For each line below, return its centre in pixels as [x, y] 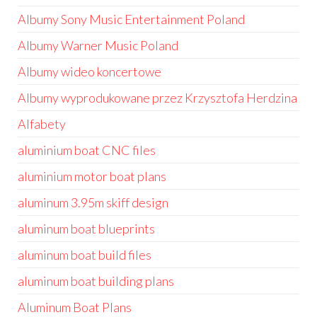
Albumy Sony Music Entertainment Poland [131, 19]
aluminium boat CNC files [87, 150]
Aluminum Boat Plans [75, 307]
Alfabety [42, 124]
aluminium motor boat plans [92, 176]
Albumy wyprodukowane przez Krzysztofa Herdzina [157, 98]
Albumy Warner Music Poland [98, 45]
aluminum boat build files [85, 255]
